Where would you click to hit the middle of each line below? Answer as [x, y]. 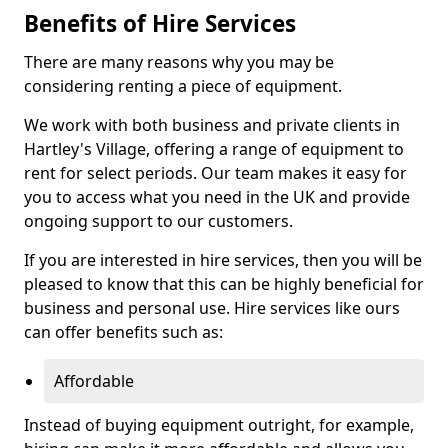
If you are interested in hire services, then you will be [223, 260]
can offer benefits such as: [123, 332]
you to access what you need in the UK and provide [217, 197]
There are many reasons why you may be [179, 62]
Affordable [94, 381]
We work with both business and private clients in [212, 125]
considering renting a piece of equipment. [183, 86]
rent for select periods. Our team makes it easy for [215, 173]
